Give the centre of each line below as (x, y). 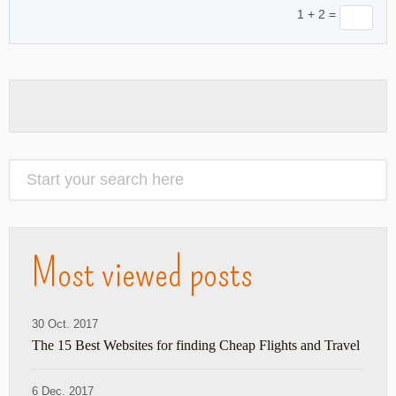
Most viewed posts (142, 273)
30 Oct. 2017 (65, 324)
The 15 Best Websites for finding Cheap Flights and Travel (196, 345)
